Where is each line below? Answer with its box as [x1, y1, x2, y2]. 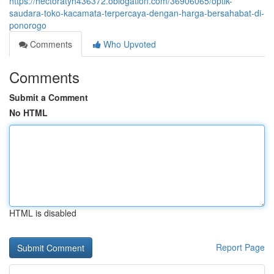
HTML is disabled [9, 207, 76, 219]
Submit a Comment [9, 91, 88, 103]
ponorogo [9, 19, 46, 31]
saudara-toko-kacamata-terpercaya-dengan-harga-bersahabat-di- [9, 7, 264, 19]
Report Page [216, 241, 265, 253]
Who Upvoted [101, 38, 156, 50]
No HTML [9, 106, 48, 119]
